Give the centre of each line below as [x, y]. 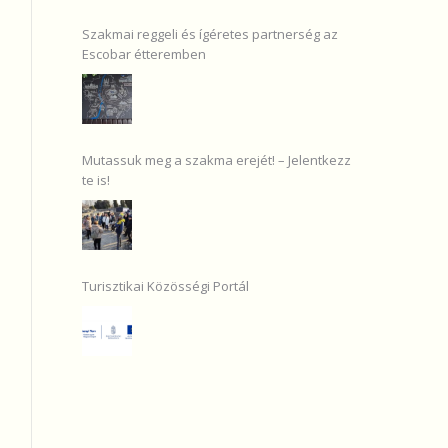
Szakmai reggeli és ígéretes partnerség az [210, 34]
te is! [96, 180]
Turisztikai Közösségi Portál [165, 286]
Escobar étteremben [144, 54]
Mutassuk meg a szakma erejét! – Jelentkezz [216, 160]
